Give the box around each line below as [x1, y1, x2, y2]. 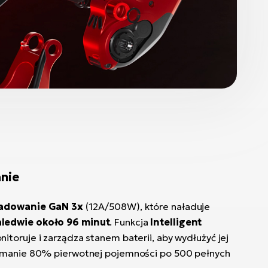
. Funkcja [109, 216, 151, 228]
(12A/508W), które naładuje [85, 200, 211, 212]
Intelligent [150, 216, 202, 228]
